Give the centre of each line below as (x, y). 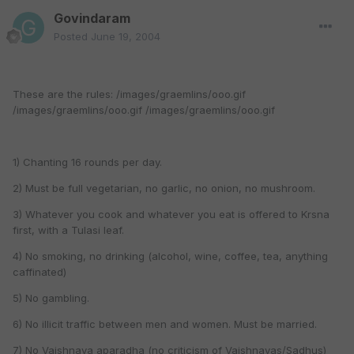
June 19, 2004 (126, 37)
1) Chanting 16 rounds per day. (87, 162)
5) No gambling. (51, 298)
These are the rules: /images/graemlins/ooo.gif (129, 94)
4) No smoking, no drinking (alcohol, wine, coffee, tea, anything (170, 256)
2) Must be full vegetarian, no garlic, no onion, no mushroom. (164, 188)
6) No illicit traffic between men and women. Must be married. (165, 324)
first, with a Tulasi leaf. (68, 230)
